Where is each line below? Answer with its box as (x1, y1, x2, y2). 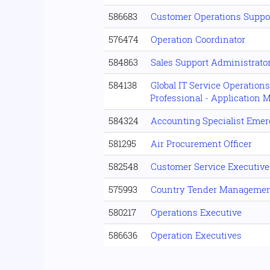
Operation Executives (151, 228, 242, 241)
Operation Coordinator (151, 33, 245, 45)
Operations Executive (151, 206, 242, 218)
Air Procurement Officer (151, 137, 252, 149)
